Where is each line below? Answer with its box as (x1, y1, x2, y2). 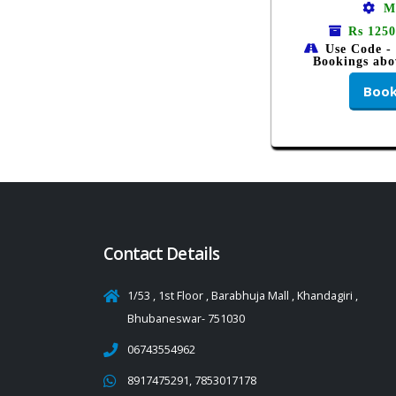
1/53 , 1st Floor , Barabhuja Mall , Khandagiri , (127, 288, 358, 304)
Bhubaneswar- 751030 (127, 311, 245, 327)
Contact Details (103, 242, 219, 266)
